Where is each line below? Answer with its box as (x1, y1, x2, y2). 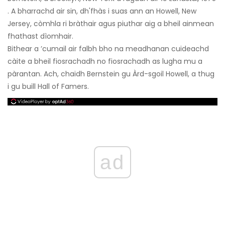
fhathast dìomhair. (8, 31, 73, 42)
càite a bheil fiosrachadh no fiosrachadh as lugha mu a (8, 56, 202, 67)
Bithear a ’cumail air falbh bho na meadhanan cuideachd (8, 44, 209, 54)
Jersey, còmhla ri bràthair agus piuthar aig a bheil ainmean (8, 19, 214, 29)
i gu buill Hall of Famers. (8, 81, 89, 92)
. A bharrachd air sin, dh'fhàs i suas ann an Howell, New (8, 6, 196, 17)
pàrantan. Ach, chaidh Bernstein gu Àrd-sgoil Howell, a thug (8, 69, 214, 79)
